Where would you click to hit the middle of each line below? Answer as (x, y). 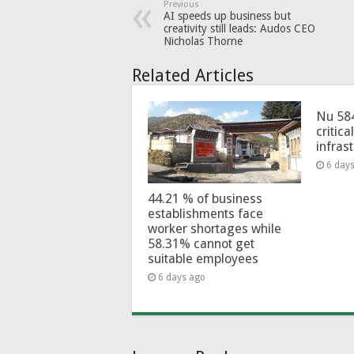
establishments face (205, 213)
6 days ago (182, 277)
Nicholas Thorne (203, 41)
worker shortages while (215, 228)
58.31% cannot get (201, 243)
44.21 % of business (205, 198)
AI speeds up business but (227, 16)
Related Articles (193, 76)
